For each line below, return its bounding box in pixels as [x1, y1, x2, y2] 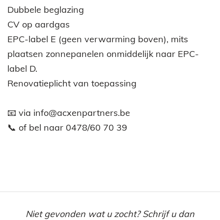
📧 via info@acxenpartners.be [7, 107, 130, 118]
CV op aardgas [7, 18, 70, 30]
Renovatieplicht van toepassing [7, 77, 137, 89]
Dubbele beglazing [7, 3, 84, 15]
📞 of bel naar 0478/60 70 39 [7, 121, 127, 133]
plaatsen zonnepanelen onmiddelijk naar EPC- [7, 48, 199, 59]
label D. [7, 62, 37, 74]
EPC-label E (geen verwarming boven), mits [7, 33, 188, 45]
